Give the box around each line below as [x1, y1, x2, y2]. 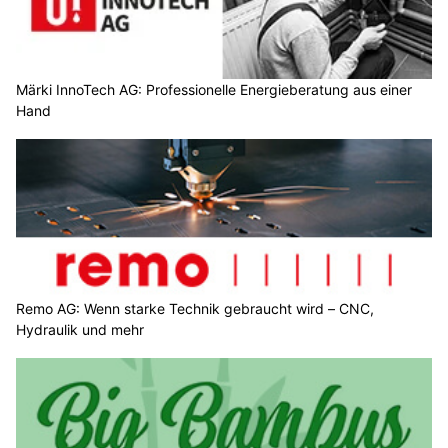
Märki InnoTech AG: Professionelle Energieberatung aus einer [16, 80, 412, 98]
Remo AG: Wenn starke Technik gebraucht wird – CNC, [16, 300, 374, 318]
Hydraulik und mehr [16, 321, 144, 339]
